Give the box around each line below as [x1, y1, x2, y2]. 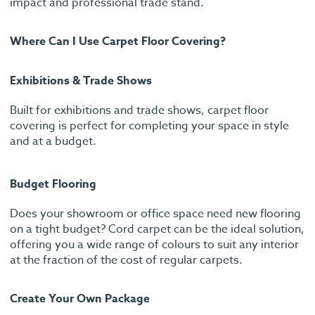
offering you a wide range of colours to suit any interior [10, 236, 299, 254]
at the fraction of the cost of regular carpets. [10, 252, 243, 269]
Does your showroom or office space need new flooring [10, 205, 301, 223]
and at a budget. [10, 133, 96, 150]
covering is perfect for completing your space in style [10, 117, 289, 135]
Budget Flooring [10, 176, 96, 193]
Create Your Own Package [10, 290, 150, 308]
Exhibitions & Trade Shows [10, 72, 152, 90]
